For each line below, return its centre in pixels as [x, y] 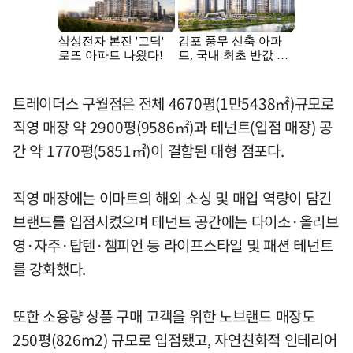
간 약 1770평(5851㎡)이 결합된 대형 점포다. [149, 150]
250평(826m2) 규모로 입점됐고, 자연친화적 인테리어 [175, 339]
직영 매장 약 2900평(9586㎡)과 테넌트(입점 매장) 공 [173, 126]
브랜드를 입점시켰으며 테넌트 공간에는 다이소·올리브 [176, 221]
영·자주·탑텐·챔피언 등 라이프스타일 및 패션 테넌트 [173, 245]
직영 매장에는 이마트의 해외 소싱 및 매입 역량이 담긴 [173, 197]
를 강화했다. [49, 268]
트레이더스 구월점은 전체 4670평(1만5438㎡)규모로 [173, 103]
